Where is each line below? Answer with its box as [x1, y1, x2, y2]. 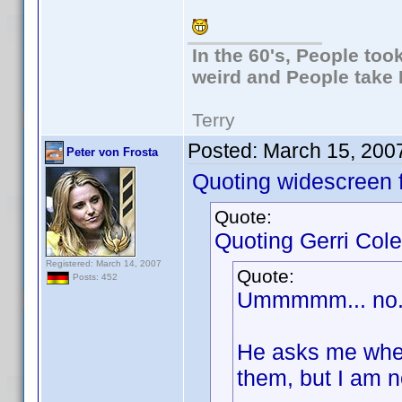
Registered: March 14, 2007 [46, 258, 162, 268]
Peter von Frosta [66, 145, 158, 159]
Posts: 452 [70, 272, 118, 283]
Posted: [188, 139, 263, 162]
